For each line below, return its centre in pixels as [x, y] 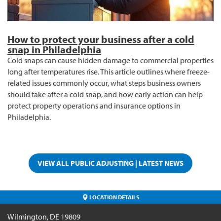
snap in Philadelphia [54, 50]
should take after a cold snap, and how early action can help [105, 94]
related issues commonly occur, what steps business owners [104, 83]
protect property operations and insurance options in [94, 106]
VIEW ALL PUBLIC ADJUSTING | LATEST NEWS [110, 163]
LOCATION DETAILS [114, 197]
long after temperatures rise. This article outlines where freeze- [109, 72]
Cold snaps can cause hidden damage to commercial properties [110, 60]
